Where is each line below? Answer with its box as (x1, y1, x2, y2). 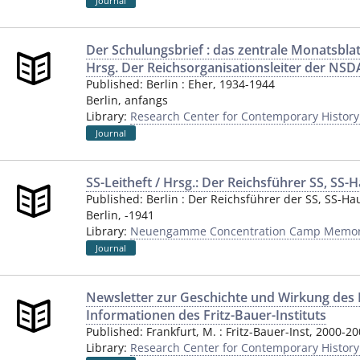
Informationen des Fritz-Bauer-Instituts (86, 306, 326, 324)
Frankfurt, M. (146, 324, 216, 339)
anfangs (125, 92, 168, 108)
